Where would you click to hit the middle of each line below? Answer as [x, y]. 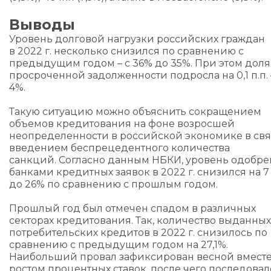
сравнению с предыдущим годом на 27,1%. [119, 245]
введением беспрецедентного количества [119, 148]
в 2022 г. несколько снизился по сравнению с [126, 51]
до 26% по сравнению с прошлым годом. [113, 184]
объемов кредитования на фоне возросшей [122, 124]
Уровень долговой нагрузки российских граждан [137, 39]
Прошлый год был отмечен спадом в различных [132, 208]
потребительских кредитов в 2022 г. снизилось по [138, 233]
